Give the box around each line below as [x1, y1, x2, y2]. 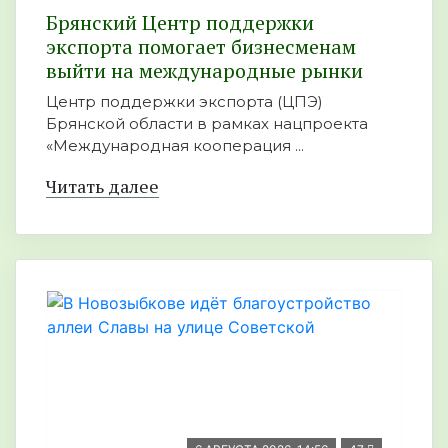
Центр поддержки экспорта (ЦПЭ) [46, 92, 323, 111]
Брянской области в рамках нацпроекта [46, 114, 368, 133]
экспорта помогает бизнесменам [46, 33, 356, 60]
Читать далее [46, 174, 159, 198]
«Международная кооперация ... [46, 136, 304, 155]
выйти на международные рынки [46, 57, 363, 84]
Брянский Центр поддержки [46, 9, 314, 36]
